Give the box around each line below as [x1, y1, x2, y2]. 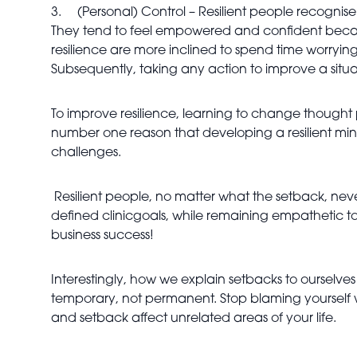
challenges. [51, 147, 121, 159]
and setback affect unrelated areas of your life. [51, 312, 336, 325]
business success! [51, 229, 154, 242]
